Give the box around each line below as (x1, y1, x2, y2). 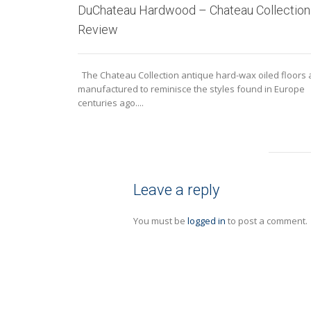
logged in (187, 215, 226, 228)
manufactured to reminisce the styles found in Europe (78, 82, 305, 95)
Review (78, 22, 118, 37)
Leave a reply (133, 181, 219, 199)
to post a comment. (226, 215, 308, 228)
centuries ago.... (78, 96, 144, 109)
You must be (133, 215, 187, 228)
